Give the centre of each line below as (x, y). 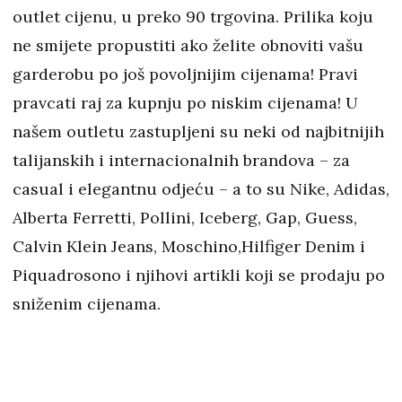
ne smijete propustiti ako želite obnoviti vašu (188, 45)
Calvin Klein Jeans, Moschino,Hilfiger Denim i (189, 246)
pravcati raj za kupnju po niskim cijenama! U (185, 102)
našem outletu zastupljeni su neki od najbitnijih (198, 131)
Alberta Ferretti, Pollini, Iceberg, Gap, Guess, (185, 217)
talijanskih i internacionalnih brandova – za (181, 160)
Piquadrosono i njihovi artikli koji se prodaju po (199, 275)
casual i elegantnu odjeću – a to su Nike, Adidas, (201, 188)
